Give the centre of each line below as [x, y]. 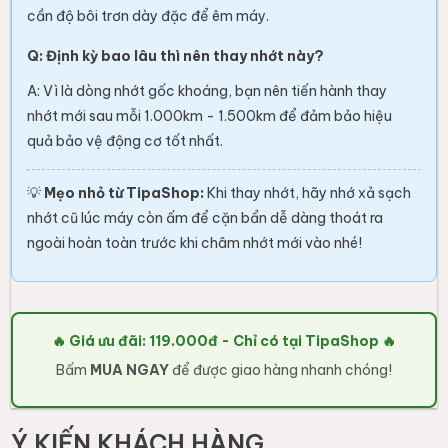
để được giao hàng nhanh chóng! [280, 370]
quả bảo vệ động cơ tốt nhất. [125, 141]
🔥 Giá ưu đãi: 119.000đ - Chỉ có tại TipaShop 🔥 [224, 341]
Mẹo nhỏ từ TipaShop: [124, 193]
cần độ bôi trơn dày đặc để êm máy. [148, 16]
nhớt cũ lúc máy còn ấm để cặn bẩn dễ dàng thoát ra [205, 218]
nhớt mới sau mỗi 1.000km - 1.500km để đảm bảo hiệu [210, 116]
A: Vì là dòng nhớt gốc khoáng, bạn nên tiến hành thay [207, 91]
